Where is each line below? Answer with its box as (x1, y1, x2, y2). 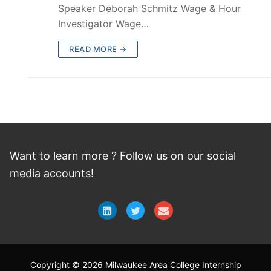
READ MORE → (69, 44, 127, 54)
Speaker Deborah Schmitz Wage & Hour (58, 2, 241, 15)
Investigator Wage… (58, 17, 149, 30)
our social (187, 149, 236, 162)
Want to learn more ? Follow (10, 149, 156, 162)
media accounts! (10, 166, 94, 180)
